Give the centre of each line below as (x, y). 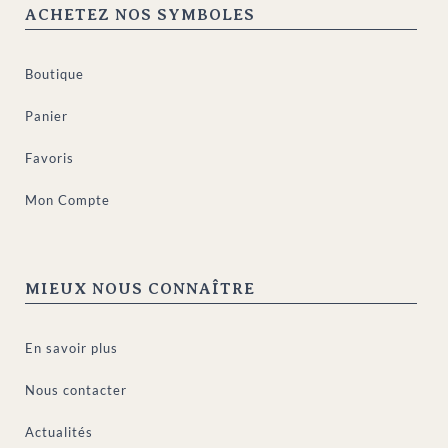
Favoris (50, 158)
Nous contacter (76, 390)
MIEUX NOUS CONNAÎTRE (140, 289)
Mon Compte (68, 200)
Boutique (55, 74)
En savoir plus (72, 348)
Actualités (59, 432)
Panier (47, 116)
